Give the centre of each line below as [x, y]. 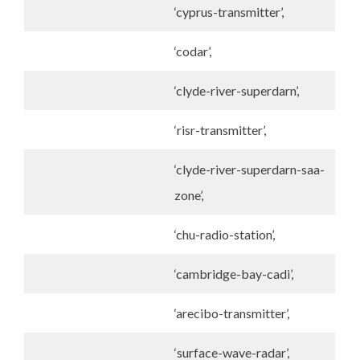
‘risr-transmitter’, [220, 130]
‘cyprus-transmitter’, [229, 12]
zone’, [189, 195]
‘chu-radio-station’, [225, 234]
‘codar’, [193, 51]
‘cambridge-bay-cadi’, [234, 274]
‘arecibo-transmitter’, [232, 313]
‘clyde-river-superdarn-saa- [250, 169]
